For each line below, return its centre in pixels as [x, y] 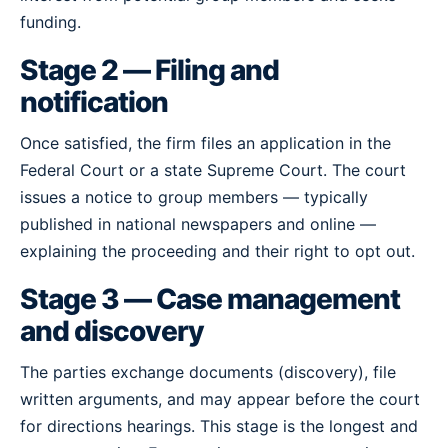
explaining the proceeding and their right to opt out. [217, 251]
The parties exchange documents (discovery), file [208, 372]
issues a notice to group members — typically [194, 197]
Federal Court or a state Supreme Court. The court [213, 170]
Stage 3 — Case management [210, 299]
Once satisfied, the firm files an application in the [205, 143]
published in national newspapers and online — [198, 224]
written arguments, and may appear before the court [220, 399]
